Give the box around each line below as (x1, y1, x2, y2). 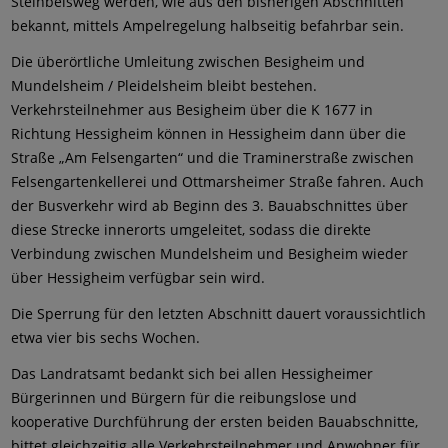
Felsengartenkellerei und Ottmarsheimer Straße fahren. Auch (11, 172, 425, 191)
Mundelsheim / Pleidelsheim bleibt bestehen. (11, 76, 318, 95)
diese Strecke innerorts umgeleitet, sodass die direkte (11, 220, 372, 239)
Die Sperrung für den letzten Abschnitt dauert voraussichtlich (11, 304, 427, 323)
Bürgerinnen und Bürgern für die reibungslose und (11, 388, 358, 407)
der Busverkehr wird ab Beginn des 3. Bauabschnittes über (11, 196, 409, 215)
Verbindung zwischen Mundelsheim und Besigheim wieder (11, 244, 409, 263)
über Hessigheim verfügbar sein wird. (11, 268, 266, 287)
